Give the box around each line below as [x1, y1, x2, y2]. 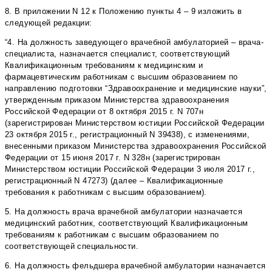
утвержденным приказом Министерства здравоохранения [5, 95, 229, 105]
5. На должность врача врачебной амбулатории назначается [5, 207, 242, 217]
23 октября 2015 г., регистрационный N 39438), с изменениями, [5, 130, 250, 140]
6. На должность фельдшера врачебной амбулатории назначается [5, 261, 266, 271]
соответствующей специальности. [5, 242, 138, 251]
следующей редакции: [5, 18, 92, 28]
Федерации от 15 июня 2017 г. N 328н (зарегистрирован [5, 153, 220, 163]
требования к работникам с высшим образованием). [5, 188, 207, 197]
